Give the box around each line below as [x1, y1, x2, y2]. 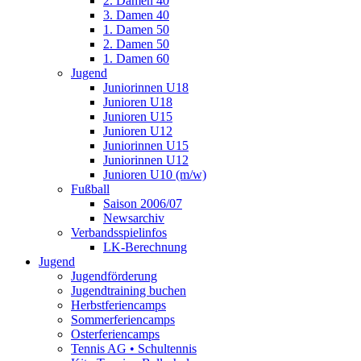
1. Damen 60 [103, 52, 169, 66]
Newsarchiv [103, 211, 164, 226]
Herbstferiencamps [71, 298, 166, 313]
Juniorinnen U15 [103, 139, 189, 153]
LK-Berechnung [103, 240, 187, 255]
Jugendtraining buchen [71, 284, 186, 298]
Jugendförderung [71, 269, 157, 284]
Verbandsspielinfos [71, 226, 167, 240]
